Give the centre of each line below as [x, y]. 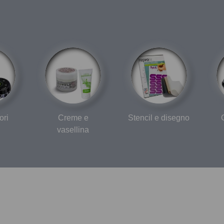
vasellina [73, 129]
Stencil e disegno [159, 117]
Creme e [73, 117]
